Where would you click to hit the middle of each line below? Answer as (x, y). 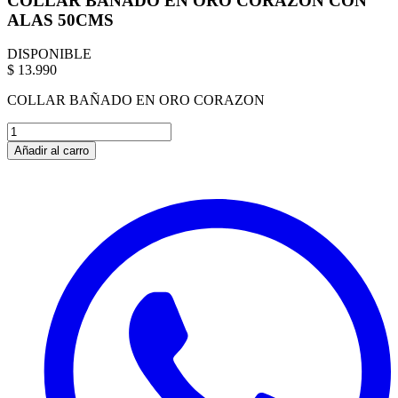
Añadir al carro (52, 151)
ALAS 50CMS (60, 20)
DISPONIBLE (49, 54)
